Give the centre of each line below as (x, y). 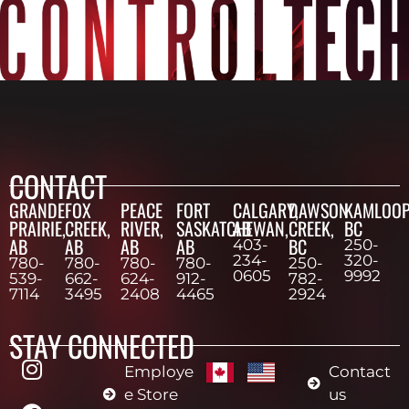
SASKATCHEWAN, (233, 228)
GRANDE (37, 210)
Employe (158, 371)
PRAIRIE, (37, 228)
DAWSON (318, 210)
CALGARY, (265, 210)
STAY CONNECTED (102, 345)
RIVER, (142, 228)
